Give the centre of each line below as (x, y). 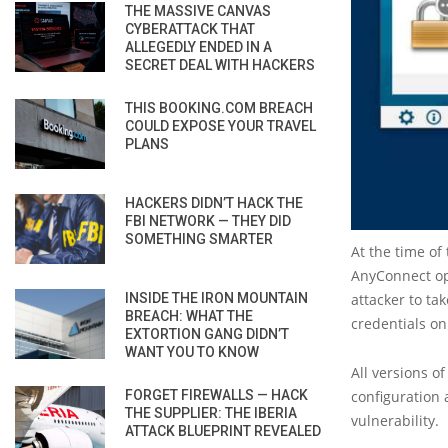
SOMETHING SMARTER (199, 238)
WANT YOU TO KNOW (192, 351)
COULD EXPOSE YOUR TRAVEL (220, 125)
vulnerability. (395, 420)
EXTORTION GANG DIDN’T (207, 333)
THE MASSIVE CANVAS (198, 10)
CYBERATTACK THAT (190, 28)
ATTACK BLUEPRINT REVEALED (223, 430)
